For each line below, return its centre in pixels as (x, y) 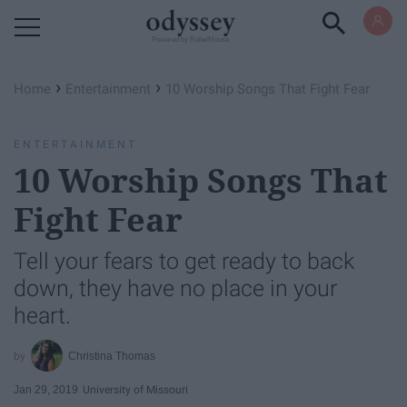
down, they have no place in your (175, 288)
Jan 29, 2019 (46, 389)
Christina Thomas (112, 356)
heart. (42, 316)
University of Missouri (135, 389)
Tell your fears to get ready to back (184, 261)
